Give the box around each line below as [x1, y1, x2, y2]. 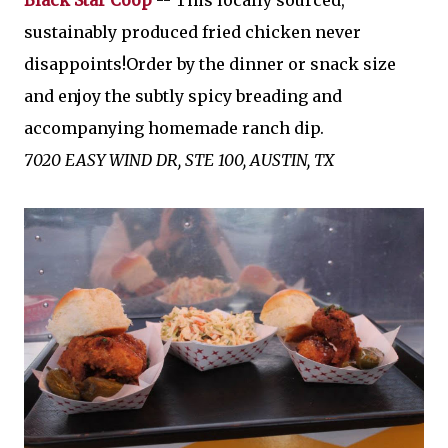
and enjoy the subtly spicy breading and [24, 86, 342, 107]
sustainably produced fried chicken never [24, 22, 361, 43]
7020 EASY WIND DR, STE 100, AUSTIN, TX [24, 150, 334, 171]
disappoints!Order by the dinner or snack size [24, 54, 396, 75]
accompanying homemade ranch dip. [24, 118, 324, 139]
